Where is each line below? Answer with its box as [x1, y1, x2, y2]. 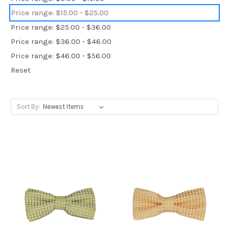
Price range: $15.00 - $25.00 [11, 8, 108, 17]
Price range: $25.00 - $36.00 [11, 22, 111, 32]
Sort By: [16, 102, 40, 110]
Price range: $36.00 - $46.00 [11, 36, 111, 46]
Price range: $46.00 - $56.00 [11, 51, 111, 60]
